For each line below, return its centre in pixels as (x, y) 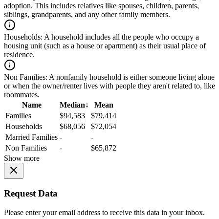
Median (72, 105)
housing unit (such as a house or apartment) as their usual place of (105, 46)
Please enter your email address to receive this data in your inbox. (104, 212)
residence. (19, 55)
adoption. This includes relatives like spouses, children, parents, (101, 6)
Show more (22, 158)
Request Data (31, 193)
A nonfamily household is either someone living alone (131, 77)
